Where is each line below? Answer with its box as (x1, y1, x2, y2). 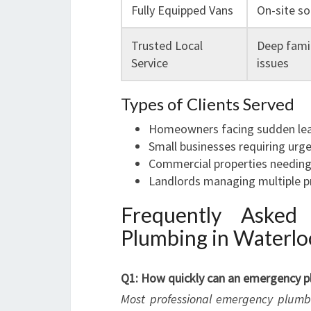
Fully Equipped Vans (131, 2, 233, 18)
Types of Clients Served (121, 94, 294, 114)
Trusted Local (131, 37, 203, 53)
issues (256, 55, 289, 71)
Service (131, 55, 168, 71)
